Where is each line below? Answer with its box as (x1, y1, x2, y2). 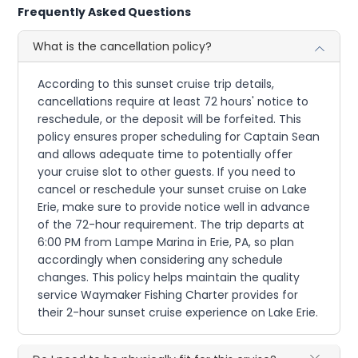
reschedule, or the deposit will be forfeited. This (38, 110, 302, 127)
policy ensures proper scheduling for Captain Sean (38, 128, 320, 145)
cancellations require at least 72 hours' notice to (38, 93, 309, 109)
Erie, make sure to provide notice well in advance (38, 198, 311, 215)
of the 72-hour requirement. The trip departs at (38, 216, 305, 233)
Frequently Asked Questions (18, 3, 192, 20)
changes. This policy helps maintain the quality (38, 268, 300, 285)
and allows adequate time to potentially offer (38, 145, 293, 162)
